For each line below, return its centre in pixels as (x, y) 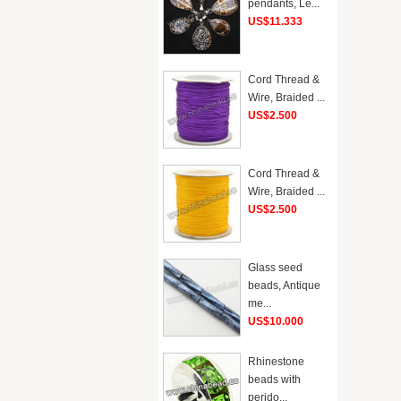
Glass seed (275, 268)
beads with (274, 380)
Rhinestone (276, 362)
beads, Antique (284, 286)
